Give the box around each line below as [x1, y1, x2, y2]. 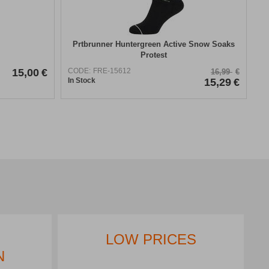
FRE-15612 [93, 66, 131, 75]
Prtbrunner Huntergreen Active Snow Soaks [73, 39, 235, 49]
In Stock [68, 76, 95, 85]
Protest [141, 50, 167, 59]
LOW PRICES [105, 231, 196, 247]
